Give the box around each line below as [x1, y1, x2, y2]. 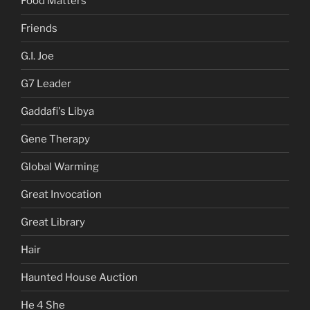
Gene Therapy [21, 132, 90, 145]
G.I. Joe [21, 49, 54, 62]
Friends [21, 21, 57, 35]
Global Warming [21, 160, 99, 173]
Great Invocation [21, 188, 102, 201]
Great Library [21, 215, 85, 228]
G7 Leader [21, 77, 71, 90]
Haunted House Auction [21, 271, 138, 284]
